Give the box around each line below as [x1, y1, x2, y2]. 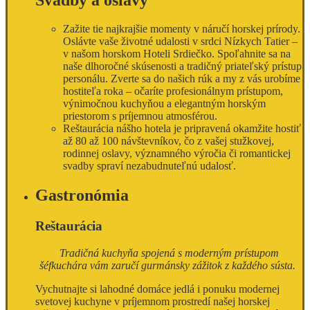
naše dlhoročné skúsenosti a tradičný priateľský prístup [63, 60, 302, 73]
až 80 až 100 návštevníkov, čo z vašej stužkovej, [63, 135, 274, 147]
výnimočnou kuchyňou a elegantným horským [63, 98, 266, 110]
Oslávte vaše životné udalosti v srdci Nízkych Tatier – [63, 35, 298, 48]
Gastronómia [35, 186, 129, 205]
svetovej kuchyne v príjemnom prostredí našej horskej [35, 295, 270, 307]
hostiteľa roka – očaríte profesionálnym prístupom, [63, 85, 283, 98]
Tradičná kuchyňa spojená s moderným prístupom [59, 246, 279, 259]
